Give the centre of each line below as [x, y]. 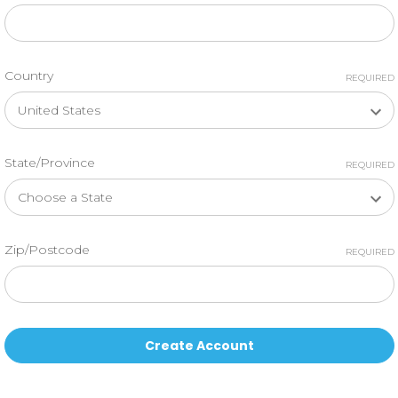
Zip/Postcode [47, 250]
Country [28, 76]
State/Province [49, 163]
